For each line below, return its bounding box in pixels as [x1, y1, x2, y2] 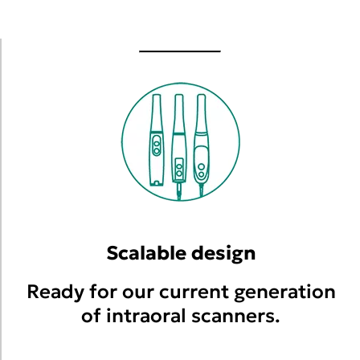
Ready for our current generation [26, 280, 336, 304]
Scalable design [105, 241, 256, 265]
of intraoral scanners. [81, 304, 280, 328]
